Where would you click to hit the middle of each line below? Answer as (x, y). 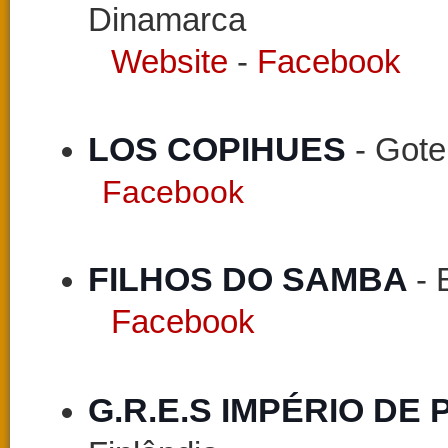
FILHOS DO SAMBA (252, 279)
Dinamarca (167, 20)
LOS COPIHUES (217, 149)
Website (169, 62)
